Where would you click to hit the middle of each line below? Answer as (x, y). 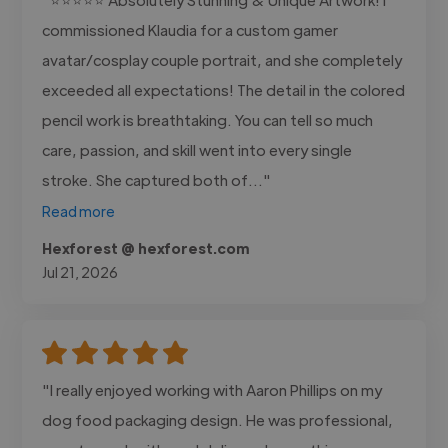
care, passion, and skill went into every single (197, 149)
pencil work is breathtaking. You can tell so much (208, 119)
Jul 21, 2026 (80, 271)
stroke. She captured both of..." (157, 179)
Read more (79, 210)
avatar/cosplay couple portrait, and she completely (222, 59)
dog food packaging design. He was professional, (218, 419)
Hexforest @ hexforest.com (146, 247)
